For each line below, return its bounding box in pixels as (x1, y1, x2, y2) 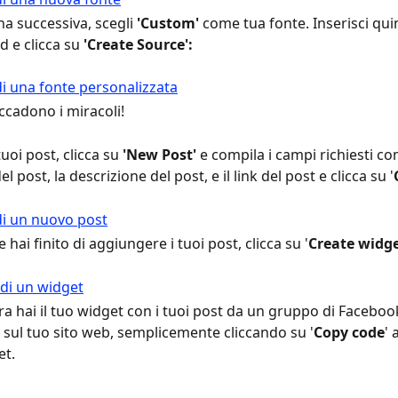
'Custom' (137, 12, 199, 33)
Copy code (314, 322, 385, 343)
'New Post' (123, 145, 200, 165)
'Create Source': (84, 34, 193, 54)
